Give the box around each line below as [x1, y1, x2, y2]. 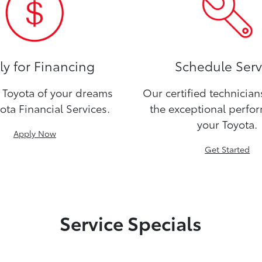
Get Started [205, 143, 250, 155]
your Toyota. [197, 116, 258, 132]
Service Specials [60, 209, 202, 236]
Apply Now [13, 127, 56, 139]
